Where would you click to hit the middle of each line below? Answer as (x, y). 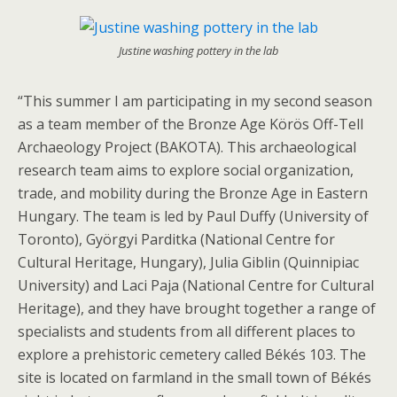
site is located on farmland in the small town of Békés (195, 378)
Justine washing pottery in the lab (198, 51)
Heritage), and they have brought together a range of (197, 308)
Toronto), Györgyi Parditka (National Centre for (176, 239)
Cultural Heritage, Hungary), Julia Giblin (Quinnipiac (188, 262)
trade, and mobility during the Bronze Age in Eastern (193, 193)
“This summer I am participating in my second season (195, 101)
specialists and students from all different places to (187, 331)
